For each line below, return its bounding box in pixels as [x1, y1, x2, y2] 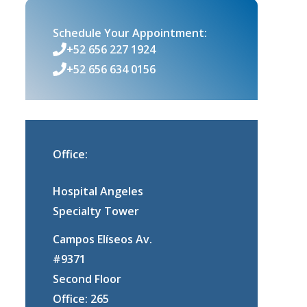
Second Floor [52, 271, 121, 286]
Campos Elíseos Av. [52, 231, 152, 247]
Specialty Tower [52, 203, 139, 219]
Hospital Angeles [52, 183, 143, 199]
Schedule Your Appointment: [52, 25, 207, 40]
